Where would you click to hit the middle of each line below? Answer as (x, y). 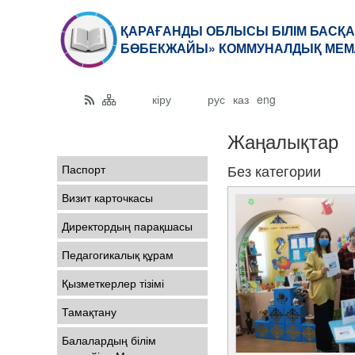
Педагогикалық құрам (118, 254)
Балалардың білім (109, 340)
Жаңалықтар (283, 141)
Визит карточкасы (107, 197)
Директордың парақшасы (127, 226)
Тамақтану (89, 311)
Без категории (274, 170)
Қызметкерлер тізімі (113, 283)
